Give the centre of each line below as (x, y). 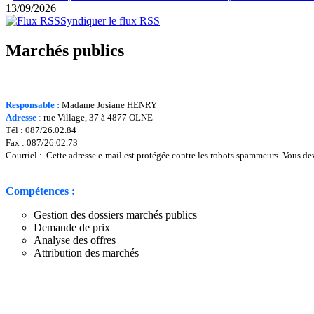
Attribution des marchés (86, 252)
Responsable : (34, 104)
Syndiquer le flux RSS (110, 21)
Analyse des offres (75, 240)
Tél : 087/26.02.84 (41, 130)
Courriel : (26, 155)
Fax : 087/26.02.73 (42, 142)
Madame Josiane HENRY (109, 104)
